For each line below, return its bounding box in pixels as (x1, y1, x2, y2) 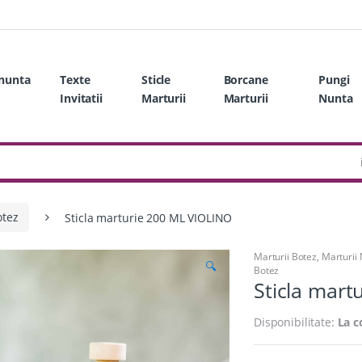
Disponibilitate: (254, 314, 338, 330)
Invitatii (60, 90, 103, 106)
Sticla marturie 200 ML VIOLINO (65, 209, 233, 225)
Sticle (141, 71, 171, 87)
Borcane (223, 71, 268, 87)
